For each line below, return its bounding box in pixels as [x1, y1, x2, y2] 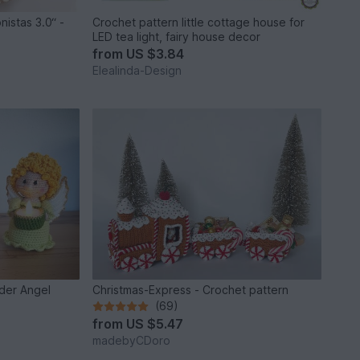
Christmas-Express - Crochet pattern [92, 283, 289, 297]
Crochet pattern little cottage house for [92, 14, 305, 29]
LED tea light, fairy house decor [92, 29, 261, 43]
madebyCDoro [92, 333, 171, 348]
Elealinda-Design [92, 63, 182, 77]
